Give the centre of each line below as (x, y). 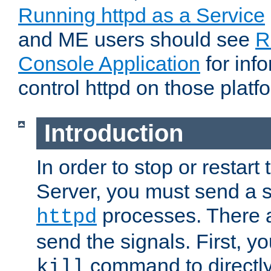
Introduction (113, 133)
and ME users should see (137, 40)
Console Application (109, 64)
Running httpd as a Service (142, 15)
